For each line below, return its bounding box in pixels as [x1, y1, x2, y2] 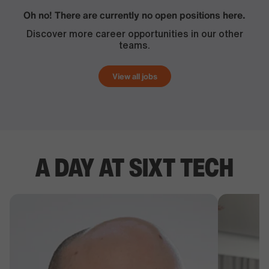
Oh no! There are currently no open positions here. [23, 8, 246, 22]
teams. [119, 40, 150, 50]
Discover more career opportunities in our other [26, 29, 243, 38]
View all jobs [112, 70, 157, 82]
